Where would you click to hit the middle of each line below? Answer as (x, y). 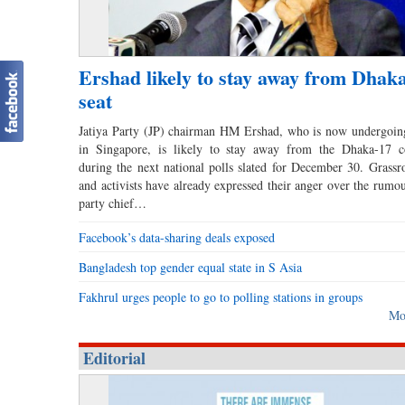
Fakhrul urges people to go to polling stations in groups (221, 297)
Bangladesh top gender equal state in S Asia (190, 268)
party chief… (113, 203)
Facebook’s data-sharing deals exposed (177, 238)
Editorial (114, 358)
